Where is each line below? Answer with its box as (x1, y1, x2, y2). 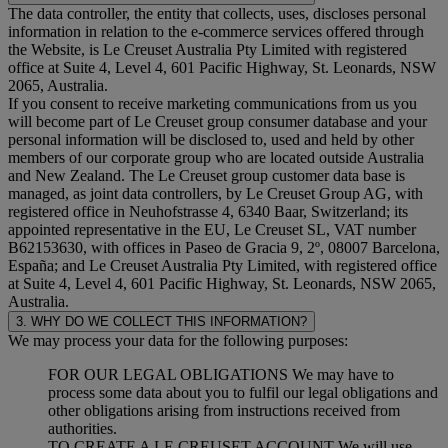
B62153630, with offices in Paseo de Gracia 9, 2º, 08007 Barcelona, (8, 238, 440, 256)
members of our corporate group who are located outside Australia (8, 148, 424, 166)
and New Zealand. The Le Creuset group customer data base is (8, 166, 405, 184)
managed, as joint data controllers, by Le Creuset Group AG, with (8, 184, 423, 202)
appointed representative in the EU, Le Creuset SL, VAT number (8, 220, 416, 238)
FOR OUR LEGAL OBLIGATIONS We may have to (48, 365, 394, 383)
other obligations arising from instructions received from (48, 401, 400, 419)
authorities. (48, 419, 117, 437)
